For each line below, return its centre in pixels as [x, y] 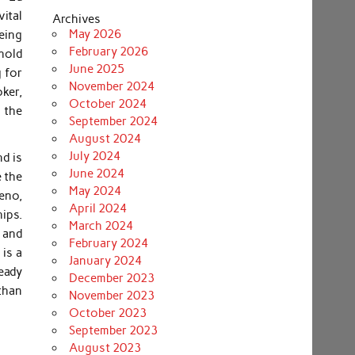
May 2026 [95, 34]
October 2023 [107, 313]
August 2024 [105, 139]
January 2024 [105, 261]
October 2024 [107, 104]
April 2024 [97, 209]
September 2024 [113, 122]
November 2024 [111, 87]
